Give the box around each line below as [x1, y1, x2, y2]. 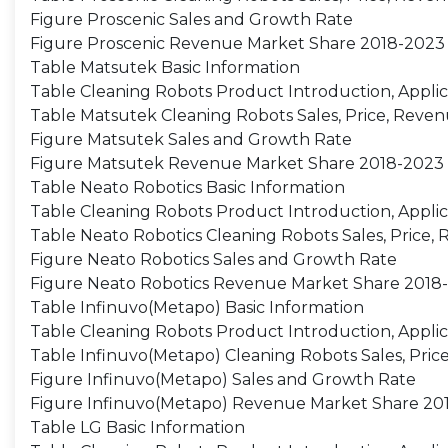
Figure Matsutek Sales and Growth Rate [30, 130, 352, 149]
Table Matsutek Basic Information [30, 58, 300, 77]
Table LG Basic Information [30, 418, 245, 437]
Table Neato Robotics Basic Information [30, 178, 345, 197]
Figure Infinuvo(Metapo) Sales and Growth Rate [30, 370, 416, 389]
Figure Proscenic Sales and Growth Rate [30, 10, 353, 29]
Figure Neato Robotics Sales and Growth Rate [30, 250, 397, 269]
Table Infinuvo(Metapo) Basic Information [30, 298, 364, 317]
